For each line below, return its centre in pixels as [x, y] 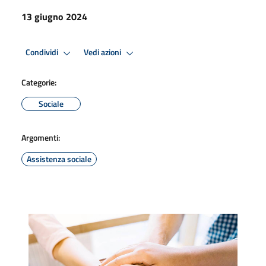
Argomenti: [41, 137]
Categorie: [39, 82]
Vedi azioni [103, 53]
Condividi [43, 53]
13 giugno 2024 [54, 16]
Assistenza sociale [59, 159]
